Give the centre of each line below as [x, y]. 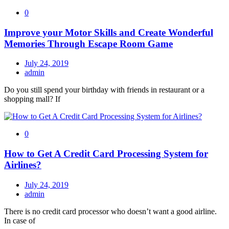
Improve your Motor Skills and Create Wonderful [109, 32]
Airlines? [23, 165]
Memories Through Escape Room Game [88, 43]
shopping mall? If [32, 99]
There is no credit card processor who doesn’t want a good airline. [110, 211]
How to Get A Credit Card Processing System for [106, 153]
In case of [20, 220]
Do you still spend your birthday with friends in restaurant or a [104, 90]
